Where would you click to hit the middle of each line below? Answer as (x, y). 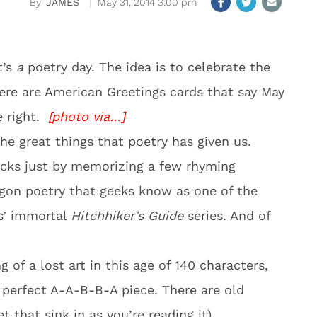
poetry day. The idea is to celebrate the (147, 67)
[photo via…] (87, 116)
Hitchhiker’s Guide (127, 215)
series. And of (227, 215)
